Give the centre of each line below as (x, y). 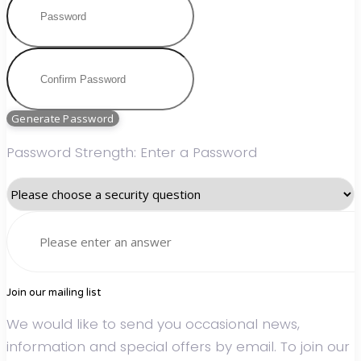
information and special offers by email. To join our (178, 347)
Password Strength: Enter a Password (132, 152)
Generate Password (63, 119)
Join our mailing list (54, 293)
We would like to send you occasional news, (153, 324)
